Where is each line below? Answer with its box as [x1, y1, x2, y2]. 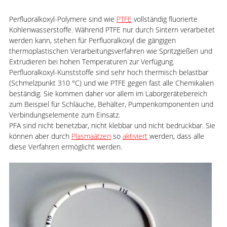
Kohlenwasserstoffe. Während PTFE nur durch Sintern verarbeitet [9, 25, 215, 34]
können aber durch [9, 131, 71, 141]
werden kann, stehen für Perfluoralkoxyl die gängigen [9, 35, 176, 45]
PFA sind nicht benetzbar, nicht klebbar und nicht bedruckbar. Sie [9, 121, 215, 130]
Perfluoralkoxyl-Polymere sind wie [9, 14, 117, 24]
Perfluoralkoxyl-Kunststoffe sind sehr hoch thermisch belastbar [9, 67, 208, 77]
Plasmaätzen [71, 131, 111, 141]
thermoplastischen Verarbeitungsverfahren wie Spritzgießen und [9, 46, 212, 56]
